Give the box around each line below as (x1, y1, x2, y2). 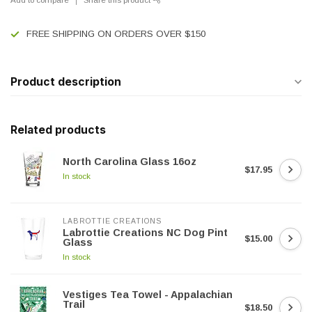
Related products (10, 123, 106, 136)
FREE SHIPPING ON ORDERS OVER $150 (26, 29, 205, 39)
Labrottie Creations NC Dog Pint (63, 227, 228, 238)
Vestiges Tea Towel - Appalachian (63, 289, 233, 300)
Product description (10, 75, 121, 88)
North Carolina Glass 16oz (63, 156, 196, 167)
